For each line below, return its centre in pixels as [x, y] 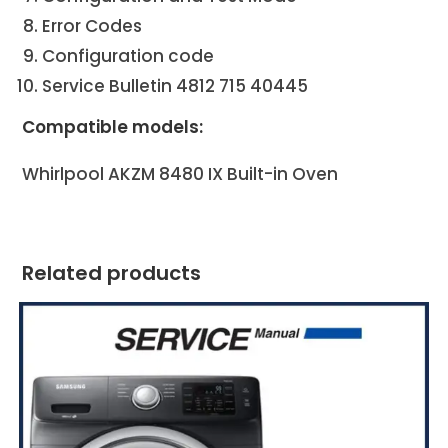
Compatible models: [113, 126]
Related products [112, 272]
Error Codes [92, 25]
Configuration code [128, 55]
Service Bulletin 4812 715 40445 [175, 85]
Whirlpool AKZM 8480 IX [123, 173]
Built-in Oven [281, 173]
